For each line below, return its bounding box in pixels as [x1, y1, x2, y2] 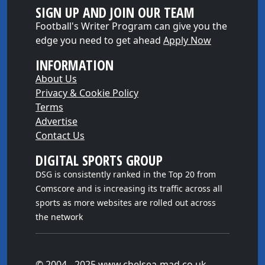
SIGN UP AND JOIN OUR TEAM [35, 3, 195, 22]
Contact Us [35, 129, 85, 142]
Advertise [35, 115, 77, 128]
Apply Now [163, 34, 211, 47]
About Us [35, 72, 77, 85]
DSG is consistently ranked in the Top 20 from [35, 169, 216, 180]
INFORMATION [35, 56, 114, 75]
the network [35, 211, 83, 222]
